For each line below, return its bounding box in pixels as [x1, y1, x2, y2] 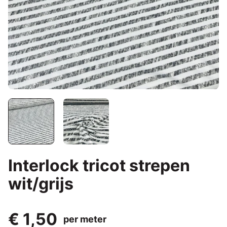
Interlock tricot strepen [8, 155, 190, 175]
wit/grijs [8, 173, 73, 194]
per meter [63, 213, 106, 224]
